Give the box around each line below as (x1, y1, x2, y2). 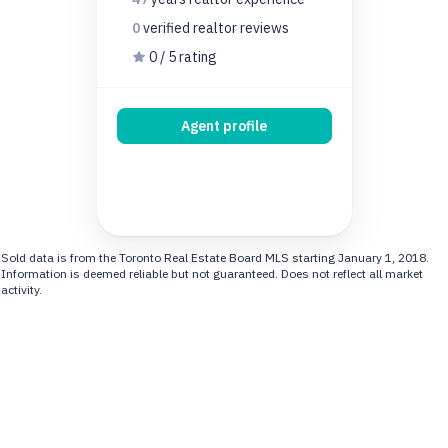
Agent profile (181, 116, 267, 135)
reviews (239, 18, 289, 37)
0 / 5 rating (145, 47, 217, 66)
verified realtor (142, 18, 240, 37)
